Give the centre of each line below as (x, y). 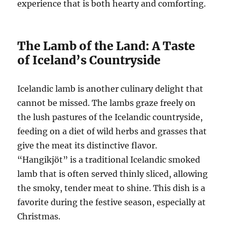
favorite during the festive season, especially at (112, 202)
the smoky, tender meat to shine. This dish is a (111, 188)
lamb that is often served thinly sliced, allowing (113, 174)
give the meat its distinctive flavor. (87, 146)
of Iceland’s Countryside (89, 60)
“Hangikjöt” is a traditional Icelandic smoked (109, 160)
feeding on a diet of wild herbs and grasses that (112, 131)
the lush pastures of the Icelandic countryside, (110, 117)
